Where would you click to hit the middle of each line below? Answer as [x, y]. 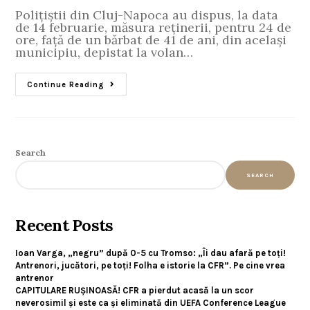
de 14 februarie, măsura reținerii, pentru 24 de [154, 27]
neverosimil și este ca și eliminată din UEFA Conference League [151, 302]
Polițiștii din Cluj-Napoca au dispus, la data [147, 15]
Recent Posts [64, 225]
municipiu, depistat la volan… [104, 52]
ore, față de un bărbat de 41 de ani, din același [151, 39]
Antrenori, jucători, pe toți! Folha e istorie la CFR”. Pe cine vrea [151, 265]
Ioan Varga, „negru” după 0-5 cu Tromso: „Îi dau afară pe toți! [151, 253]
